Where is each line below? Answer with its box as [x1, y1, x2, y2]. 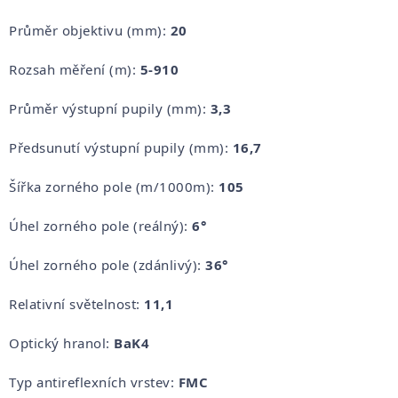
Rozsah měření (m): [9, 60, 136, 78]
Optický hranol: [9, 333, 110, 352]
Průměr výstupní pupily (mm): [9, 99, 206, 117]
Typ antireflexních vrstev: [9, 372, 174, 391]
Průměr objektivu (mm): [9, 20, 166, 39]
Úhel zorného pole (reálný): [9, 216, 188, 235]
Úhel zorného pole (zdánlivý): [9, 255, 202, 274]
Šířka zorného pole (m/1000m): [9, 177, 215, 195]
